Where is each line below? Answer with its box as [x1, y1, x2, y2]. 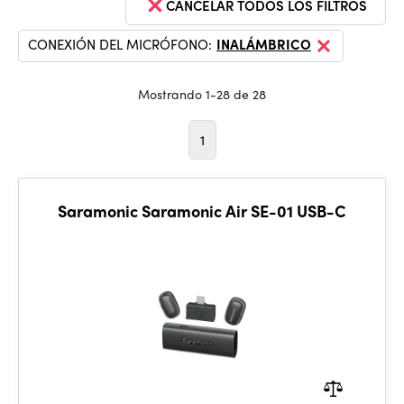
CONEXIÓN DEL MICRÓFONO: [28, 34, 212, 54]
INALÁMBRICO [216, 34, 311, 54]
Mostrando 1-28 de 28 [138, 85, 266, 103]
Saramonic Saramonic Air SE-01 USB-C [58, 199, 346, 222]
